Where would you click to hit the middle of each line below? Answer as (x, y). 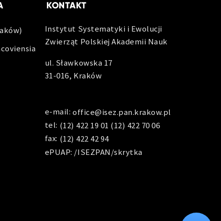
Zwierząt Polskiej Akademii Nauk (106, 41)
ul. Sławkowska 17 (78, 62)
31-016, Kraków (73, 75)
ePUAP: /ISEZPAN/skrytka (93, 152)
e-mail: (59, 111)
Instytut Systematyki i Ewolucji (103, 29)
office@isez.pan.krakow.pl (122, 112)
